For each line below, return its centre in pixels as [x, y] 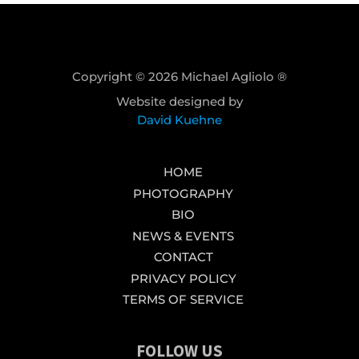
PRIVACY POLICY [183, 278]
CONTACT [183, 257]
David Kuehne [179, 120]
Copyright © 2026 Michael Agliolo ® [179, 77]
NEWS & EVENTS [183, 236]
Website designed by [179, 102]
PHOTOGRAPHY [183, 193]
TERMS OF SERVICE [183, 300]
